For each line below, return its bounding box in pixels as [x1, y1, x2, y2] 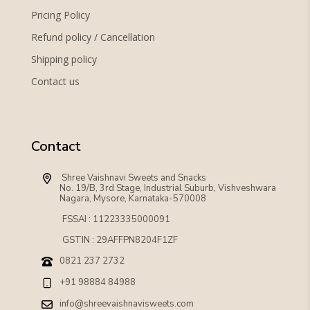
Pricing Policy [30, 8, 90, 22]
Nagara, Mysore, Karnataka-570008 [59, 192, 206, 206]
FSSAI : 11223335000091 [62, 213, 170, 226]
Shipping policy [30, 53, 97, 66]
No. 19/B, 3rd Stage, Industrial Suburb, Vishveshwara [59, 182, 276, 195]
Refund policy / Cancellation [30, 30, 155, 44]
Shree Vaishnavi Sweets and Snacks [61, 172, 206, 185]
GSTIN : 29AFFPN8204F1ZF [62, 234, 178, 247]
